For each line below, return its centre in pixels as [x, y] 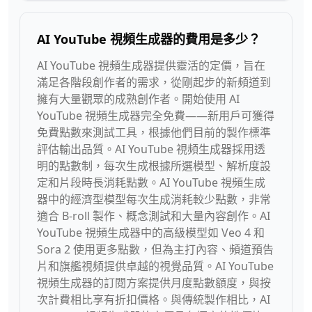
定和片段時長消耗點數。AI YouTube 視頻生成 [151, 182]
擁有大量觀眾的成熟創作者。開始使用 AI [138, 99]
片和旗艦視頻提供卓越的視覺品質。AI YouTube [155, 266]
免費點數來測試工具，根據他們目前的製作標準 [154, 132]
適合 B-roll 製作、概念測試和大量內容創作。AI [154, 216]
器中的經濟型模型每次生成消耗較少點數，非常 [154, 199]
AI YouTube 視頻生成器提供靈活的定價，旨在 [151, 65]
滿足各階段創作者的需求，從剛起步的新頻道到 [154, 82]
